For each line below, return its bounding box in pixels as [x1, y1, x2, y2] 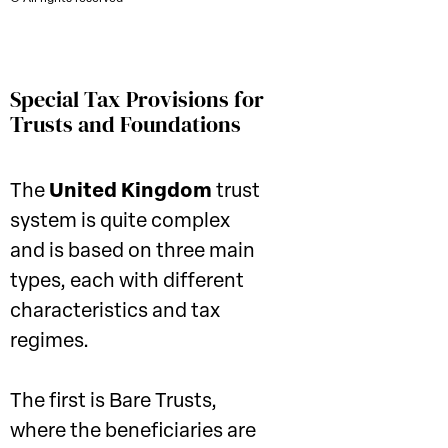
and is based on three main [10, 242, 255, 262]
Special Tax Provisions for [10, 84, 264, 114]
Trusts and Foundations [10, 109, 241, 139]
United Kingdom [49, 182, 216, 202]
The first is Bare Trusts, [10, 392, 217, 412]
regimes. [10, 332, 89, 352]
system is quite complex [10, 212, 230, 232]
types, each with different [10, 272, 244, 292]
